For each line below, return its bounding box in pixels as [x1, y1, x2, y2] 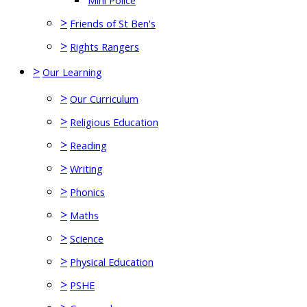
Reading [70, 138, 107, 152]
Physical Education [70, 255, 153, 269]
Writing [70, 162, 103, 175]
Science [70, 232, 103, 245]
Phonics [70, 185, 105, 199]
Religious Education [70, 115, 158, 129]
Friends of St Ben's [70, 16, 156, 30]
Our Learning [42, 65, 102, 79]
